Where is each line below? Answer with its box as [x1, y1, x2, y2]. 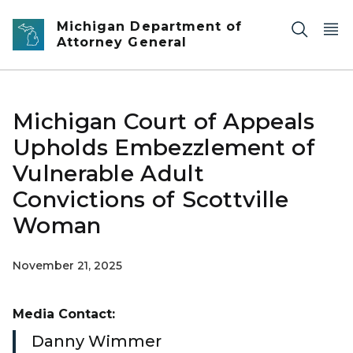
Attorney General [57, 35, 187, 50]
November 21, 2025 [13, 258, 122, 273]
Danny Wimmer [32, 332, 162, 351]
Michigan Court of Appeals [13, 108, 315, 135]
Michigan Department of [57, 19, 243, 34]
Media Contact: [13, 307, 115, 321]
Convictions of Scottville [13, 186, 289, 213]
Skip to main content [7, 9, 135, 24]
